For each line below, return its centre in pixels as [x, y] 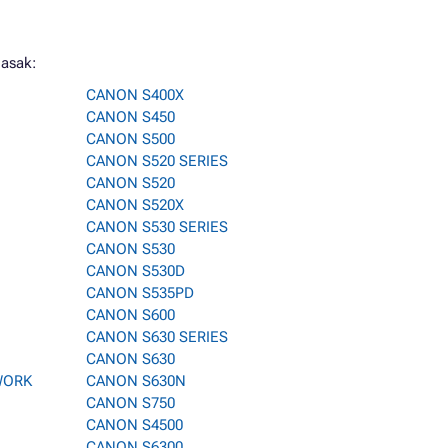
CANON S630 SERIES [157, 337]
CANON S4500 [134, 425]
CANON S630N [136, 381]
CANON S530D [135, 271]
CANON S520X [135, 205]
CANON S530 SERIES [157, 227]
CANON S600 [130, 315]
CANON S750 [130, 403]
